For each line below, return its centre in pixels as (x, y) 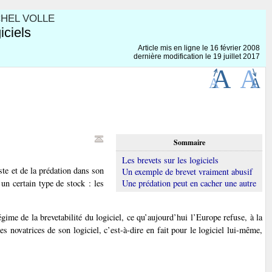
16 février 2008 (235, 48)
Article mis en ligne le (174, 48)
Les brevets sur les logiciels (170, 160)
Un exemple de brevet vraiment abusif (187, 171)
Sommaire (189, 142)
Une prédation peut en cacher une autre (189, 183)
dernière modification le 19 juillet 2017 (197, 56)
